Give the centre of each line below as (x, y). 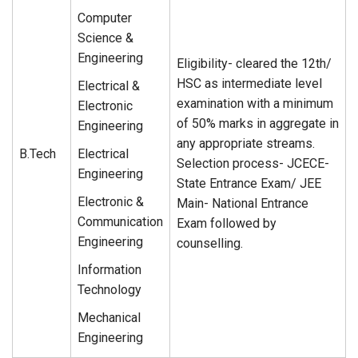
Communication (120, 222)
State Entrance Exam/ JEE (249, 183)
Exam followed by (227, 223)
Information (109, 270)
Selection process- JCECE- (253, 163)
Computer (105, 18)
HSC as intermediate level (249, 84)
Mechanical (109, 318)
